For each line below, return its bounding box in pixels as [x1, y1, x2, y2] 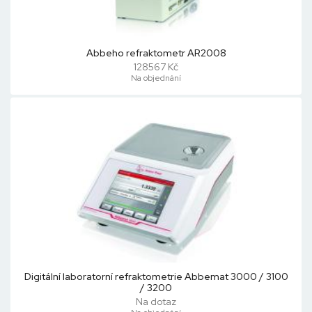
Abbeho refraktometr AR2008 [86, 47, 226, 59]
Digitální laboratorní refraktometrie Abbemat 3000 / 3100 [24, 270, 288, 283]
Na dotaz [136, 295, 176, 308]
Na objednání [131, 72, 181, 84]
